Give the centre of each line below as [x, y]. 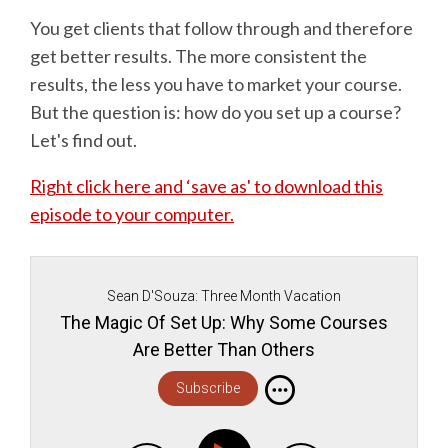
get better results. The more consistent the [198, 56]
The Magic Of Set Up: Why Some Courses [224, 323]
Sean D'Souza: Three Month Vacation [224, 296]
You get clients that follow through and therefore [221, 28]
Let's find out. [83, 140]
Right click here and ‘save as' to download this [206, 186]
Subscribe [207, 388]
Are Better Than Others [224, 350]
